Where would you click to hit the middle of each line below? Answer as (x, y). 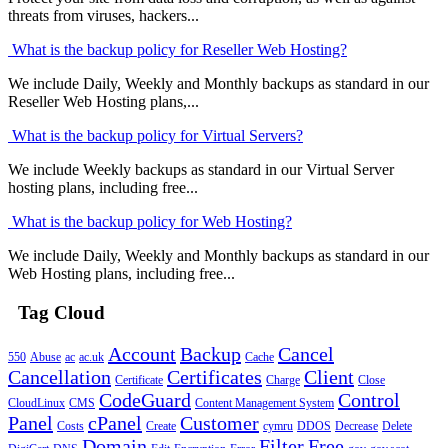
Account (142, 353)
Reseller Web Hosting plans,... (103, 102)
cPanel (115, 422)
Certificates (214, 376)
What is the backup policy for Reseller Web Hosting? (177, 50)
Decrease (356, 425)
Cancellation (59, 376)
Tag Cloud (56, 312)
